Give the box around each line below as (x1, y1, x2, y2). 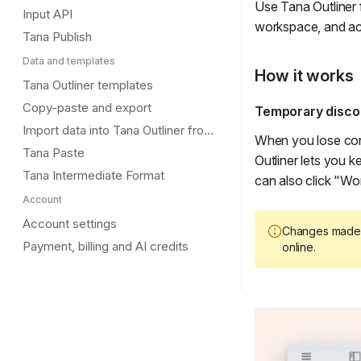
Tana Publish (23, 29, 92, 44)
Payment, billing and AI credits (23, 239, 189, 254)
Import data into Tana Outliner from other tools (204, 122, 214, 138)
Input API (23, 6, 73, 22)
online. (282, 240, 316, 255)
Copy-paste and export (23, 100, 151, 115)
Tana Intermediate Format (23, 168, 164, 183)
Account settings (23, 216, 117, 231)
